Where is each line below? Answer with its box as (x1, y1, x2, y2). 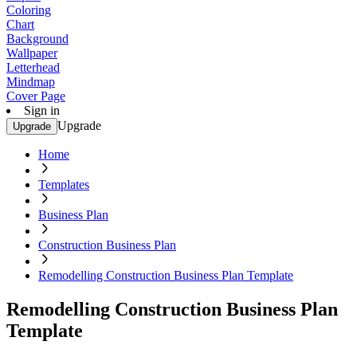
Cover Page (6, 89, 65, 103)
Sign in (24, 104, 60, 117)
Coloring (6, 3, 51, 17)
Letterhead (6, 61, 60, 74)
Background (6, 32, 69, 45)
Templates (38, 178, 89, 191)
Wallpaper (6, 46, 57, 60)
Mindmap (6, 75, 55, 88)
